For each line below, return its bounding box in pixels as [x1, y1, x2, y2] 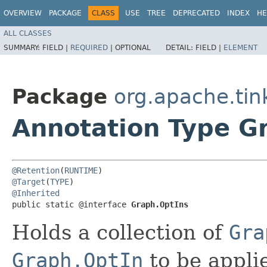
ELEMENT [223, 43, 257, 52]
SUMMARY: [4, 43, 42, 52]
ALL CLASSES [4, 29, 52, 38]
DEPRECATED [173, 9, 220, 17]
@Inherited [12, 188, 60, 198]
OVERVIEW [4, 9, 42, 17]
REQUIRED [70, 43, 108, 52]
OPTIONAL [115, 43, 151, 52]
